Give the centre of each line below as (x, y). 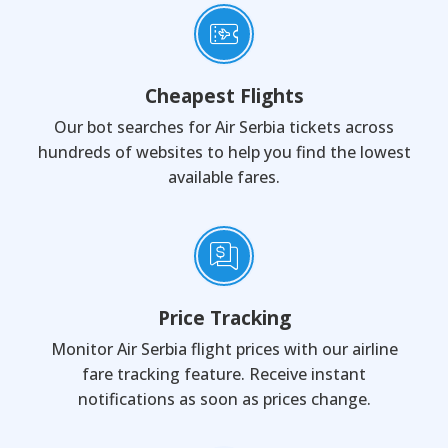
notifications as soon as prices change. (224, 399)
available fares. (224, 177)
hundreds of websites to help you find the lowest (224, 152)
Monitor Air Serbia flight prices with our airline (224, 349)
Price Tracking (224, 317)
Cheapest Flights (224, 95)
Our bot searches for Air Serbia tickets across (224, 127)
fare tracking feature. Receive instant (224, 374)
